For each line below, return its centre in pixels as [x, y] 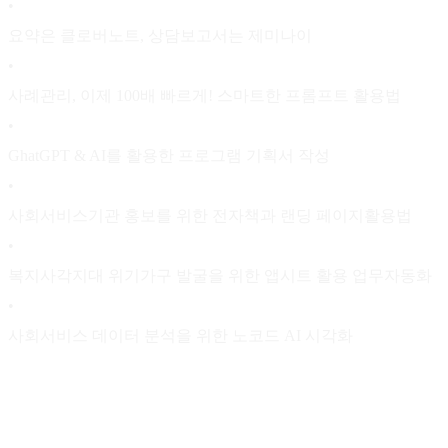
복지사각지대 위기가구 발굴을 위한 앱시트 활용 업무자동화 [220, 275]
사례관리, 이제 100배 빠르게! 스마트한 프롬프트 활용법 [204, 95]
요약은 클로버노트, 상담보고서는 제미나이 [160, 35]
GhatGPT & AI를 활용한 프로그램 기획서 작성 [169, 155]
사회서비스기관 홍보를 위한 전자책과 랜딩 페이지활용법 [210, 215]
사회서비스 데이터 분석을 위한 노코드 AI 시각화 [180, 335]
